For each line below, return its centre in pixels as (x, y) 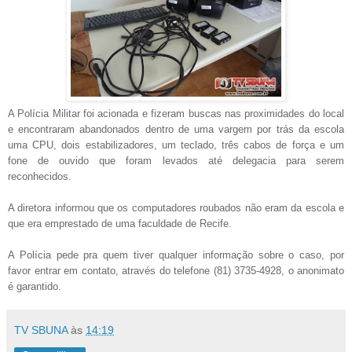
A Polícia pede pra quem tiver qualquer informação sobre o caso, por (176, 255)
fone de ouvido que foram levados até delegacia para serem (176, 161)
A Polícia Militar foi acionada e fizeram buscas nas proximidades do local (176, 114)
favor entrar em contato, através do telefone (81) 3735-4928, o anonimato (176, 271)
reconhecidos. (40, 177)
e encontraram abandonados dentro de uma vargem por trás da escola (176, 130)
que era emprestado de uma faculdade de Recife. (120, 224)
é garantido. (35, 287)
